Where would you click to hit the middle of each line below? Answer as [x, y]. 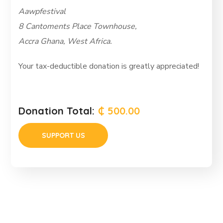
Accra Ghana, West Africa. [65, 41]
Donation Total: [57, 111]
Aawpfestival [42, 11]
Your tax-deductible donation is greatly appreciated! [109, 66]
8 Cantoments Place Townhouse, [78, 26]
